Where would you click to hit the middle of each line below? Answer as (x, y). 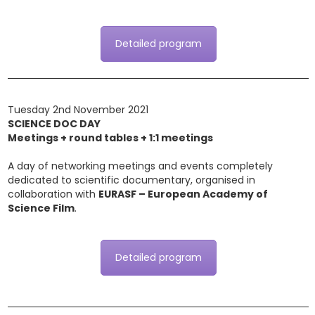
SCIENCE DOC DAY (54, 124)
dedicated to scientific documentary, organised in (131, 180)
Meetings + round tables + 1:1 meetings (110, 138)
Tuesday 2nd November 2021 (78, 110)
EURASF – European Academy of (183, 194)
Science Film (41, 208)
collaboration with (53, 194)
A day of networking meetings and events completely (140, 166)
